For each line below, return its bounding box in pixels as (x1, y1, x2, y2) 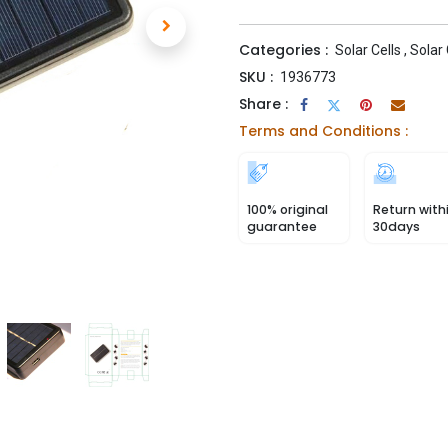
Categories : (239, 40, 328, 60)
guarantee (247, 218, 317, 235)
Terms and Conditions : (239, 121, 408, 141)
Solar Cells (335, 42, 401, 58)
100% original (247, 201, 328, 218)
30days (373, 218, 420, 235)
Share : (239, 94, 288, 114)
